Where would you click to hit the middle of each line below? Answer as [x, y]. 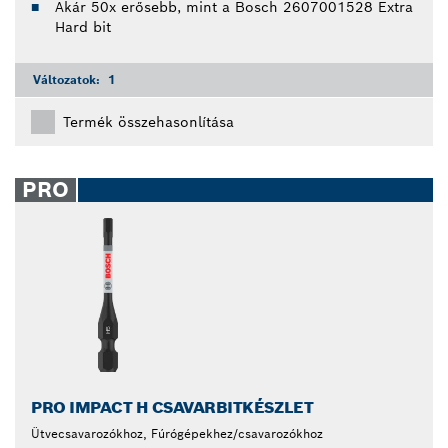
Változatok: [68, 79]
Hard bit [83, 26]
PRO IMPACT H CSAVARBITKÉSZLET [172, 407]
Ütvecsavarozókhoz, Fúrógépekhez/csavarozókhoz [177, 433]
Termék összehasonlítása [148, 121]
